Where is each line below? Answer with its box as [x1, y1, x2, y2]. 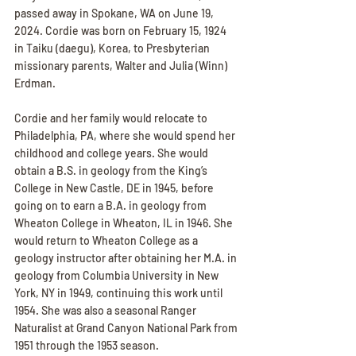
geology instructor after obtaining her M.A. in [14, 250, 239, 265]
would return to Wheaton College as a [14, 233, 200, 247]
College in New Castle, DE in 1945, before [14, 180, 216, 195]
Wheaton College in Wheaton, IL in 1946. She [14, 215, 235, 230]
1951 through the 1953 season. [14, 338, 159, 352]
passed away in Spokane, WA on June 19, [14, 6, 216, 20]
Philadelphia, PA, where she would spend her [14, 128, 238, 142]
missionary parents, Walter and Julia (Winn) [14, 58, 230, 72]
